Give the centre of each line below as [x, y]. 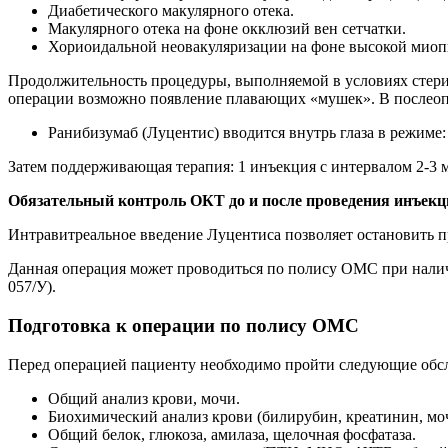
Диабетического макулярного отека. [171, 11]
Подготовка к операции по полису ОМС [183, 325]
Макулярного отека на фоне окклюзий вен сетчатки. [227, 29]
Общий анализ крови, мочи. [144, 398]
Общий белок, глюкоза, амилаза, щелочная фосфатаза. [232, 434]
